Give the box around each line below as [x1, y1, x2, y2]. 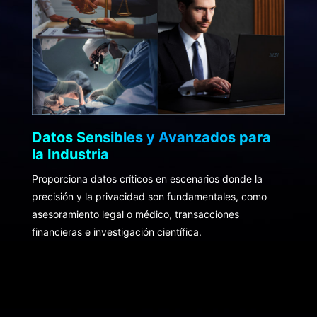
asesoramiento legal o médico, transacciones [31, 208, 239, 221]
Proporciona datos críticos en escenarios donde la [31, 173, 263, 185]
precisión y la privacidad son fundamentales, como [31, 190, 267, 203]
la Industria [31, 146, 109, 163]
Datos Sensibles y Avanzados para [31, 129, 271, 146]
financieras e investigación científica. [31, 226, 202, 238]
